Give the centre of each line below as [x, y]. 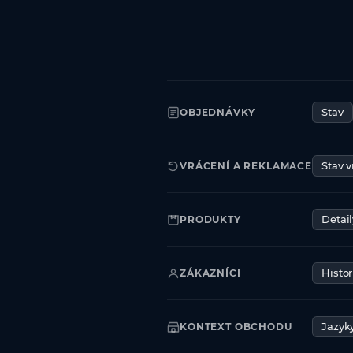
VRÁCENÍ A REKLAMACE [246, 166]
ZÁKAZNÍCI [210, 273]
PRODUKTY [210, 219]
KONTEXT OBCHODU [236, 327]
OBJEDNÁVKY [217, 112]
